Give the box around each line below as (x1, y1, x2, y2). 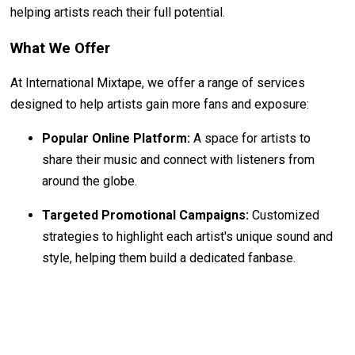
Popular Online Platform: (42, 130, 191, 146)
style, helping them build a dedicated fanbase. (42, 250, 296, 265)
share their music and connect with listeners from (42, 151, 315, 167)
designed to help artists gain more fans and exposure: (10, 96, 310, 112)
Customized (249, 207, 320, 223)
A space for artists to (190, 130, 311, 146)
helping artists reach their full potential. (10, 5, 226, 21)
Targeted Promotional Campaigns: (42, 207, 250, 223)
